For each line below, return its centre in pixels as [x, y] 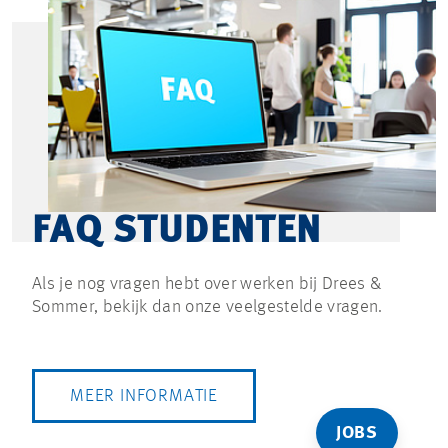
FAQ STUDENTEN [177, 231]
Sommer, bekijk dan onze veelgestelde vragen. [207, 306]
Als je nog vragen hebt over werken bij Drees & [207, 283]
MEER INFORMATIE [144, 395]
